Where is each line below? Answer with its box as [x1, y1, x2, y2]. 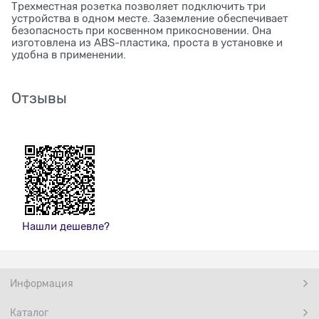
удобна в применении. [11, 48, 126, 61]
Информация [10, 277, 73, 289]
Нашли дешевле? [22, 220, 110, 232]
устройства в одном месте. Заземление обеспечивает [11, 12, 288, 24]
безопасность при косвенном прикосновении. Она [11, 24, 271, 36]
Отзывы [11, 89, 67, 107]
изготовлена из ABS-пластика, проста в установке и [11, 36, 283, 48]
